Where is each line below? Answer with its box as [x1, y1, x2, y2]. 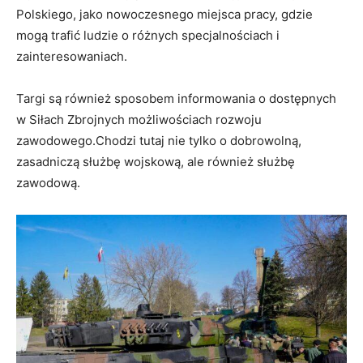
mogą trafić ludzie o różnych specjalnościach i [16, 28, 280, 44]
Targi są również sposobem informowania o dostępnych [16, 91, 336, 107]
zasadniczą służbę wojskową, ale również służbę [16, 154, 295, 170]
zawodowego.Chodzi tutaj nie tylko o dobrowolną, [16, 133, 301, 149]
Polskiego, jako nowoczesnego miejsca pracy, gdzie [16, 6, 313, 23]
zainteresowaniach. [16, 49, 127, 65]
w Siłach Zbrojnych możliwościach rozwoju [16, 112, 262, 128]
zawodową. [16, 175, 80, 191]
